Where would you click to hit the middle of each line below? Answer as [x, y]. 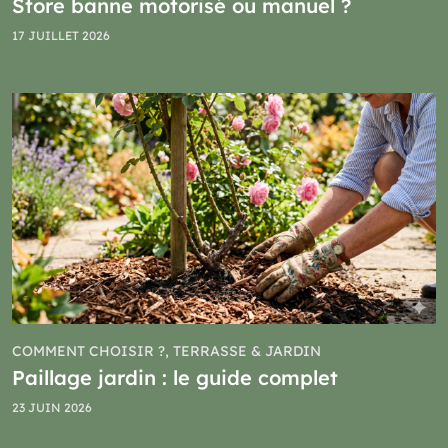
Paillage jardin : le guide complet [175, 378]
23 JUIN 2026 [52, 408]
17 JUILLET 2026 [61, 36]
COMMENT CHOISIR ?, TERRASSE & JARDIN [166, 351]
